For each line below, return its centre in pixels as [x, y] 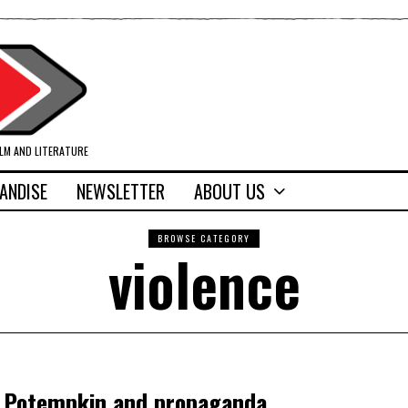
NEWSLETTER [121, 192]
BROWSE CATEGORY [204, 239]
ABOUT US [229, 192]
